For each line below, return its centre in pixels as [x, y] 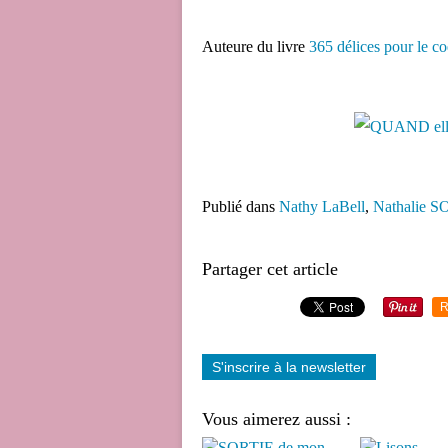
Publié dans [238, 206]
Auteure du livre [255, 46]
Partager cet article [270, 269]
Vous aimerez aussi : [276, 419]
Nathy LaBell [322, 206]
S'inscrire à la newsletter [289, 367]
